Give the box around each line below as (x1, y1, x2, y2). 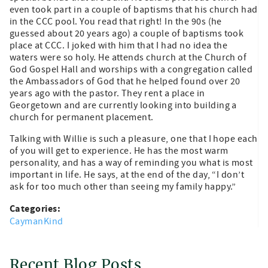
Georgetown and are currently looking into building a (10, 99, 237, 111)
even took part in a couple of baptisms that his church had (10, 3, 258, 16)
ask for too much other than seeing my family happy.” (10, 180, 236, 193)
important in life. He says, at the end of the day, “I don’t (10, 168, 245, 181)
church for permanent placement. (10, 111, 154, 123)
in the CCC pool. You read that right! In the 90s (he (10, 15, 222, 28)
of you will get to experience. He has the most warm (10, 144, 229, 157)
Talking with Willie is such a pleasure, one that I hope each (10, 132, 258, 145)
